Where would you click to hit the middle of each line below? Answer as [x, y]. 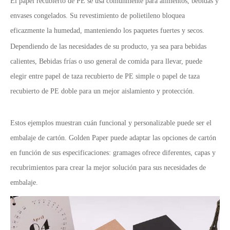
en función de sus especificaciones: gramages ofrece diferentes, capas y [113, 153]
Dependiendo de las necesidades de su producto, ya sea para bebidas [108, 47]
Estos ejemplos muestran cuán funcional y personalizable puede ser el [111, 123]
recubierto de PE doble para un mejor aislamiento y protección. [102, 91]
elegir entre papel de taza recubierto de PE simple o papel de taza [105, 76]
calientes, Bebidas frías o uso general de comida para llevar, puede [106, 62]
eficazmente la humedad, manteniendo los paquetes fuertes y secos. [107, 31]
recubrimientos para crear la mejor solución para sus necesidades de [108, 168]
